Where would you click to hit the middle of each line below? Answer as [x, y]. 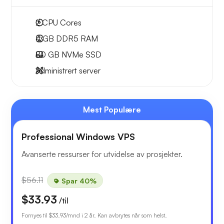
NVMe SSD [80, 55]
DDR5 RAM [76, 39]
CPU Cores [61, 23]
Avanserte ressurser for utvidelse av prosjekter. [102, 154]
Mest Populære [112, 110]
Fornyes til [35, 215]
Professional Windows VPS [78, 137]
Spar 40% [78, 180]
